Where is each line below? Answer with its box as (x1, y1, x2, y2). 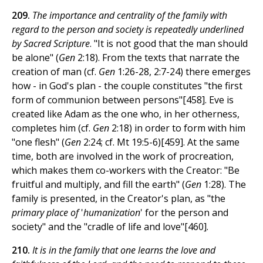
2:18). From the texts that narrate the (77, 51, 240, 65)
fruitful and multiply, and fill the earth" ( (12, 178, 185, 191)
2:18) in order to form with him (109, 122, 245, 135)
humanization (83, 206, 140, 220)
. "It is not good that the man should (90, 37, 248, 50)
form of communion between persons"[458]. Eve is (12, 93, 234, 107)
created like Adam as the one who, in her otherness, (12, 107, 240, 121)
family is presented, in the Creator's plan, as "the (12, 192, 225, 205)
